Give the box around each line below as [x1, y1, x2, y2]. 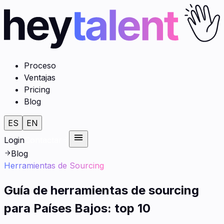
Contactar [24, 134, 62, 145]
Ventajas [24, 72, 55, 82]
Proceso [24, 60, 56, 70]
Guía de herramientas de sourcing [4, 182, 199, 197]
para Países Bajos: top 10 [4, 200, 150, 215]
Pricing [24, 84, 50, 94]
